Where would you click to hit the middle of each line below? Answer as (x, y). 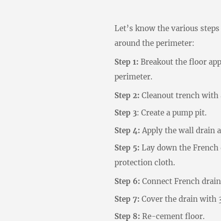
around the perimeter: (154, 43)
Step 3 (126, 113)
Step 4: (127, 130)
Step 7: (127, 199)
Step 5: (127, 148)
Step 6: (128, 181)
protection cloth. (145, 163)
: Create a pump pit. (172, 113)
